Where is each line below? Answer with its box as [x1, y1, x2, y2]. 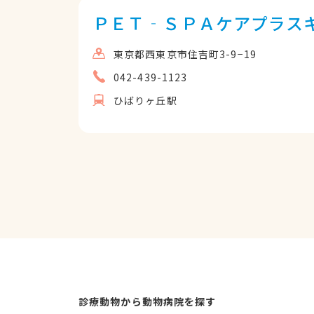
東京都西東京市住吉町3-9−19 [114, 47, 257, 61]
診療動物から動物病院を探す [78, 294, 217, 308]
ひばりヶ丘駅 [114, 93, 177, 107]
